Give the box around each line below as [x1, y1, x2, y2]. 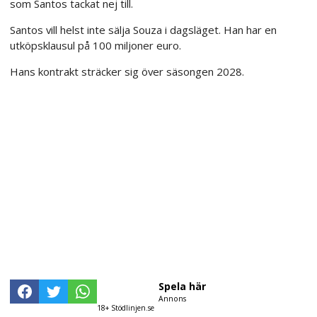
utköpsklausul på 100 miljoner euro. [10, 38, 181, 53]
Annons [158, 294, 186, 304]
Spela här [158, 279, 206, 294]
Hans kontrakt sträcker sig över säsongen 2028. [10, 64, 244, 79]
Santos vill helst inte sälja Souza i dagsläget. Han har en [10, 23, 277, 38]
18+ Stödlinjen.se [97, 302, 154, 313]
